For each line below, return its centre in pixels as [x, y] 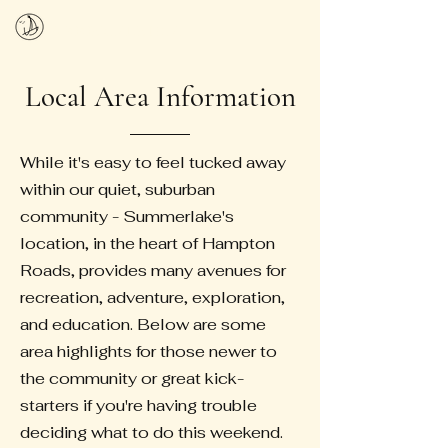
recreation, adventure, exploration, [152, 297]
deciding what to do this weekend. [151, 432]
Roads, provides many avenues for [153, 270]
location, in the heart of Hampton [147, 243]
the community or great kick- [132, 378]
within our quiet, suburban [117, 189]
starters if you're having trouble [138, 405]
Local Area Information [160, 96]
